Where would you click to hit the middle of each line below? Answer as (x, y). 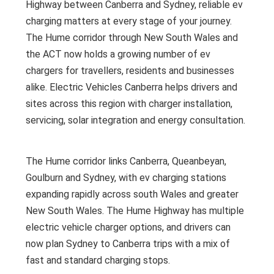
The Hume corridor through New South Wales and (132, 38)
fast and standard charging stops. (98, 260)
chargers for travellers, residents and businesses (130, 71)
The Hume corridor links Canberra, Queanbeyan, (126, 161)
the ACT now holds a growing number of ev (118, 54)
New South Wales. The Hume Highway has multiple (135, 211)
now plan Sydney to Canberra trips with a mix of (128, 244)
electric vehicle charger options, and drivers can (128, 227)
